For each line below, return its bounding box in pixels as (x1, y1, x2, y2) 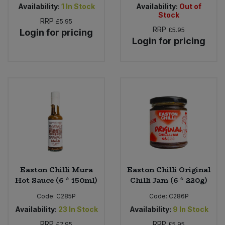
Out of (179, 2, 201, 11)
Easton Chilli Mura (20, 164, 93, 176)
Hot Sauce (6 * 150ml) (15, 175, 97, 186)
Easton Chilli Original (127, 164, 210, 176)
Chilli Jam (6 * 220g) (130, 175, 207, 186)
